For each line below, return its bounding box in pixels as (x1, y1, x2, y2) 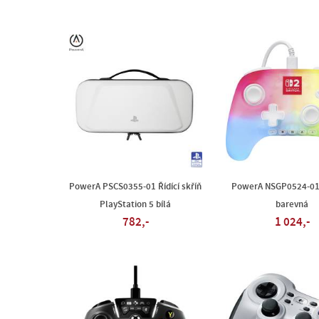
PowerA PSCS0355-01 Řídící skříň (69, 182, 202, 192)
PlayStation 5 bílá (100, 199, 171, 209)
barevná (276, 199, 308, 209)
